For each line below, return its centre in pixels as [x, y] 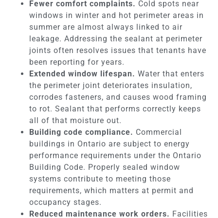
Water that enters [170, 73]
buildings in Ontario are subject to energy [109, 144]
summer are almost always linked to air [106, 27]
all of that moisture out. [75, 120]
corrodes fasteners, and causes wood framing [118, 97]
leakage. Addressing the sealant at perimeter [116, 38]
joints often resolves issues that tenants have [118, 50]
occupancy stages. [65, 202]
